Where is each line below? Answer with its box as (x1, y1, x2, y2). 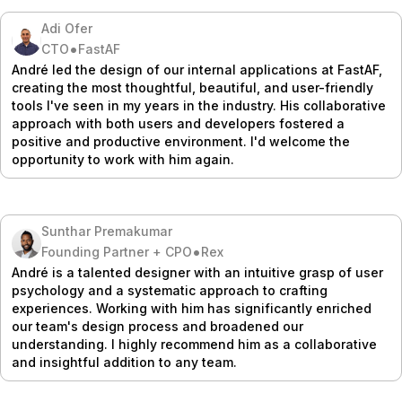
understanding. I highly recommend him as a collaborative (12, 336, 377, 353)
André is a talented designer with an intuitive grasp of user (12, 265, 383, 281)
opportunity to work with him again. (12, 152, 234, 168)
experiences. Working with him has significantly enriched (12, 301, 371, 317)
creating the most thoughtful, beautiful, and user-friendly (12, 80, 373, 96)
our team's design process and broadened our (12, 319, 303, 335)
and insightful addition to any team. (12, 354, 237, 371)
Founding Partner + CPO (40, 244, 192, 260)
